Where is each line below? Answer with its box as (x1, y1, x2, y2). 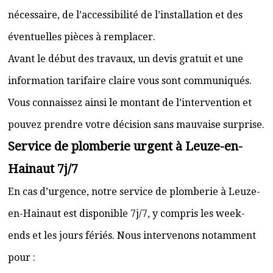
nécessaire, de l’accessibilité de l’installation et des (8, 9, 243, 21)
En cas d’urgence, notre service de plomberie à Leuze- (8, 186, 260, 197)
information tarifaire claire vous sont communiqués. (8, 75, 252, 87)
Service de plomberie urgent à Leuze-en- (8, 139, 243, 154)
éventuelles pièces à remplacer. (8, 31, 155, 43)
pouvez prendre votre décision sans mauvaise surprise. (8, 119, 264, 130)
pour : (8, 252, 35, 263)
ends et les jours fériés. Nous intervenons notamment (8, 230, 256, 241)
